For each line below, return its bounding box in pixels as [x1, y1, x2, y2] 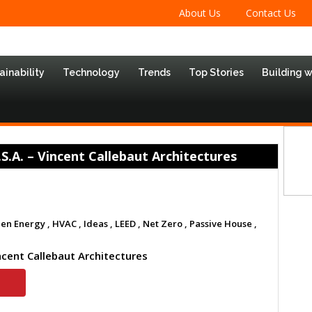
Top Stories [189, 67, 244, 78]
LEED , [115, 217, 141, 230]
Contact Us [245, 6, 296, 19]
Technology [63, 67, 120, 78]
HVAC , [52, 217, 81, 230]
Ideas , [84, 217, 113, 230]
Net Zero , [143, 217, 187, 230]
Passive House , [189, 217, 257, 230]
